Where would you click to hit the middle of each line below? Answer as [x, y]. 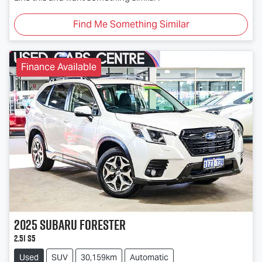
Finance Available [59, 67]
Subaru [58, 224]
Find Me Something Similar [131, 25]
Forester [103, 224]
